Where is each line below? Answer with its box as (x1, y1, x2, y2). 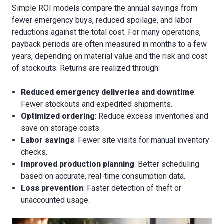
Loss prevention (21, 183, 84, 193)
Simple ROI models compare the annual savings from (12, 3, 197, 13)
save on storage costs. (21, 123, 101, 133)
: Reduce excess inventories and (95, 111, 209, 121)
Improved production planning (21, 159, 135, 169)
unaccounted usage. (21, 195, 90, 205)
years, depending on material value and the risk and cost (12, 51, 207, 61)
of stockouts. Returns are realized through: (12, 63, 160, 73)
